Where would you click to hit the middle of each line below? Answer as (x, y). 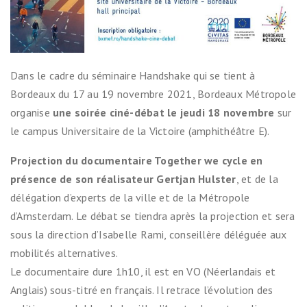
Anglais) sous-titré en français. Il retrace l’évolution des (142, 290)
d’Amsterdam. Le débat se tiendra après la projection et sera (153, 216)
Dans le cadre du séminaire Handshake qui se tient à (133, 75)
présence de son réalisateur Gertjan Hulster (123, 179)
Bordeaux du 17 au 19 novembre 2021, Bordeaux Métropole (153, 94)
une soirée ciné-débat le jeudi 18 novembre (164, 112)
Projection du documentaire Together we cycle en (137, 160)
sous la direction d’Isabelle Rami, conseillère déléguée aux (149, 234)
